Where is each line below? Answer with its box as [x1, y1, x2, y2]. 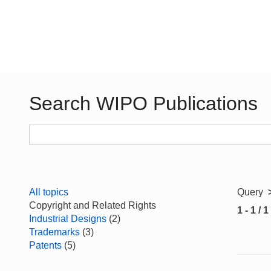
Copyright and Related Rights [29, 200, 156, 211]
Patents [29, 240, 62, 250]
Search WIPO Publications [29, 93, 258, 114]
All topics [29, 187, 68, 197]
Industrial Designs [29, 214, 106, 224]
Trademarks [29, 227, 80, 237]
